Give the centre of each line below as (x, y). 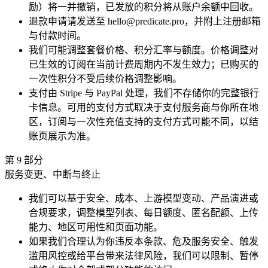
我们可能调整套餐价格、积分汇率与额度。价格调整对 (144, 50)
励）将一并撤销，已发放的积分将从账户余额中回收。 (144, 7)
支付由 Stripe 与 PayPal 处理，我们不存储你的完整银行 (144, 93)
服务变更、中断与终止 (53, 174)
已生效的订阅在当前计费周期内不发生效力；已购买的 (144, 64)
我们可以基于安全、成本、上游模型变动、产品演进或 (144, 198)
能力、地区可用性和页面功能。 (96, 227)
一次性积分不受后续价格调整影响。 (105, 78)
